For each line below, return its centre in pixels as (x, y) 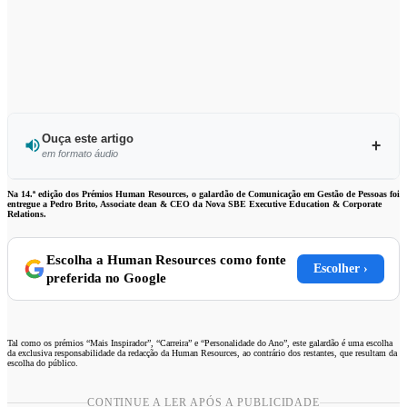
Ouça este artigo (87, 138)
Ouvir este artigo (209, 193)
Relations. (27, 213)
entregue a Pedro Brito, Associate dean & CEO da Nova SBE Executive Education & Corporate (194, 203)
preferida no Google (106, 278)
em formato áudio (79, 153)
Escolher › (341, 268)
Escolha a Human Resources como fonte (166, 259)
